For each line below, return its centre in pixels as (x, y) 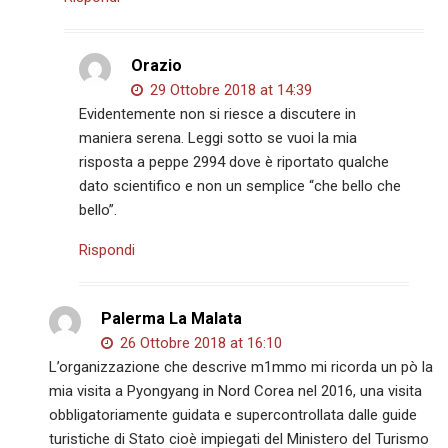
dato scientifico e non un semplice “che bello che (240, 185)
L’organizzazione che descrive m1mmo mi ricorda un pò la (241, 366)
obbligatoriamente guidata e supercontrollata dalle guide (233, 414)
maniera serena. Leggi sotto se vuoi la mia (218, 137)
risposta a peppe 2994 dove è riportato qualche (234, 161)
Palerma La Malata (172, 318)
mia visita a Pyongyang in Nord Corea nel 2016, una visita (236, 390)
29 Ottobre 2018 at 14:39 (229, 89)
